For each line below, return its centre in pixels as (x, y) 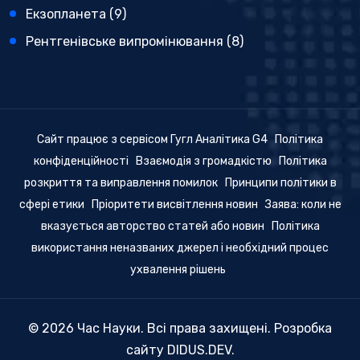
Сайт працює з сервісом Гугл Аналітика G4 (152, 139)
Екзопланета (66, 14)
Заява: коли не (303, 205)
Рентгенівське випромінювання (125, 41)
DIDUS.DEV (199, 350)
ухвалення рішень (178, 270)
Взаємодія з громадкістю (203, 161)
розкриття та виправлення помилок (121, 183)
